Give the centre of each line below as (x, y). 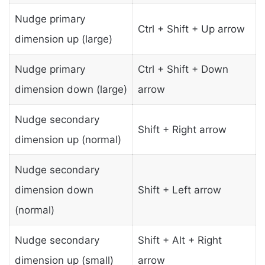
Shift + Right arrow (182, 129)
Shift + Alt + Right (180, 240)
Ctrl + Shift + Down (183, 69)
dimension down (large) (71, 89)
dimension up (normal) (68, 139)
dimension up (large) (63, 39)
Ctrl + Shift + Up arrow (191, 29)
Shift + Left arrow (179, 190)
